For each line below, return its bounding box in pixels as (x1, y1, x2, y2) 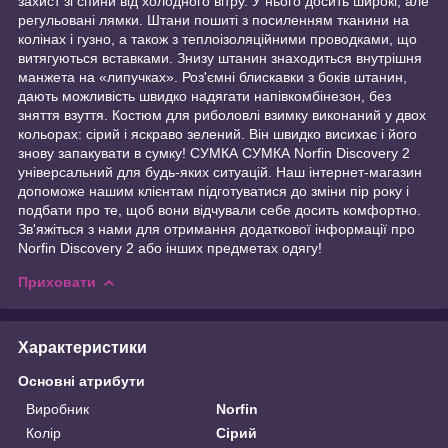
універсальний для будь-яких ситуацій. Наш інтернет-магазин (18, 163, 422, 180)
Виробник (26, 400, 89, 417)
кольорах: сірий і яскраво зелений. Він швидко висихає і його (18, 125, 417, 142)
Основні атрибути (18, 372, 145, 389)
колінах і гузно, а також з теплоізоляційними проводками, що (18, 30, 417, 47)
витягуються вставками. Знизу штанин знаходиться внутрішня (18, 49, 422, 66)
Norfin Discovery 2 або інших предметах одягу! (18, 239, 322, 256)
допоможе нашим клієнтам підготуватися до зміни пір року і (18, 182, 409, 199)
